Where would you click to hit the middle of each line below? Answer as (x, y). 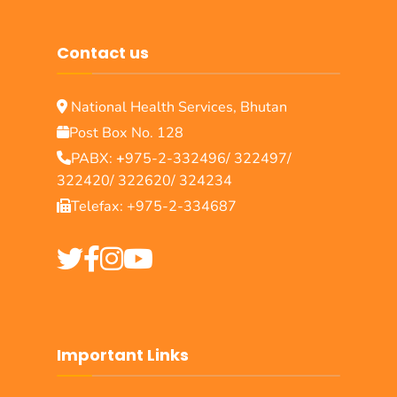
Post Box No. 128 (126, 133)
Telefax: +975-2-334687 (154, 207)
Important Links (123, 355)
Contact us (103, 53)
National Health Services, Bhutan (177, 108)
